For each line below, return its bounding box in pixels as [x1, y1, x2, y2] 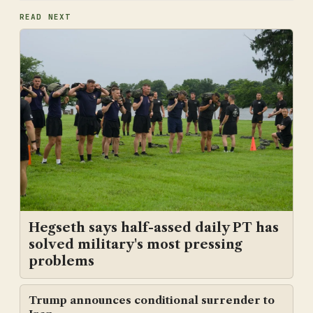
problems [29, 253, 94, 270]
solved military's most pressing [29, 236, 242, 253]
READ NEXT [20, 12, 71, 22]
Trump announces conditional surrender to [29, 293, 275, 307]
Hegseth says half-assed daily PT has [29, 219, 279, 236]
